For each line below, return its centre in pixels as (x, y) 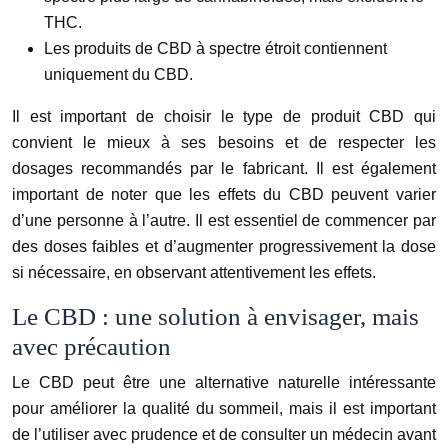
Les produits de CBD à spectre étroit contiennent (215, 49)
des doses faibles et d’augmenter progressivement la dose (224, 247)
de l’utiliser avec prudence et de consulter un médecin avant (224, 435)
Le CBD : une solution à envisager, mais (215, 317)
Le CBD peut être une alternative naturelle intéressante (224, 383)
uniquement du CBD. (118, 75)
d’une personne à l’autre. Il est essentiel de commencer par (224, 221)
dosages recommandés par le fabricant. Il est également (224, 169)
